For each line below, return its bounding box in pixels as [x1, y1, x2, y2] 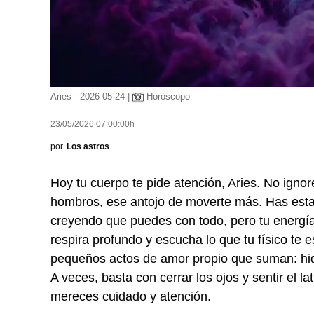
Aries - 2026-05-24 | [50, 91, 132, 102]
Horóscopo [144, 91, 190, 102]
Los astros [67, 142, 109, 151]
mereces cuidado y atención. [50, 289, 211, 303]
